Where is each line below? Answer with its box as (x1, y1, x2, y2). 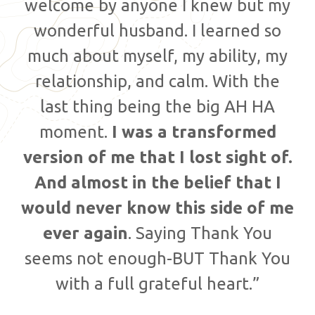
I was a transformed (111, 122, 276, 141)
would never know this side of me (21, 198, 294, 217)
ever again (43, 223, 128, 243)
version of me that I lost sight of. (22, 147, 292, 167)
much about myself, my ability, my (27, 46, 288, 65)
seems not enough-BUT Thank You (25, 248, 290, 268)
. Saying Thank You (128, 223, 272, 243)
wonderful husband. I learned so (34, 20, 281, 40)
